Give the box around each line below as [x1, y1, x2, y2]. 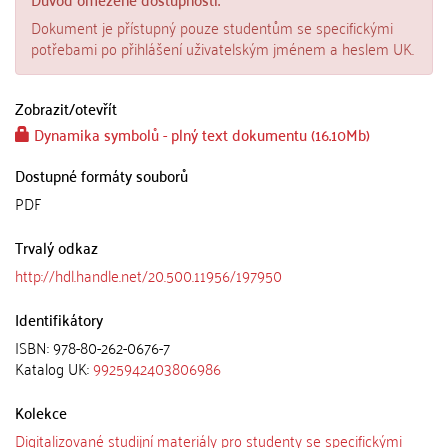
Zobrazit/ [15, 94, 75, 122]
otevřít [75, 94, 117, 122]
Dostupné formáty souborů [15, 161, 188, 189]
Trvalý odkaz [15, 233, 98, 261]
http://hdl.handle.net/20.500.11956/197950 [15, 261, 282, 289]
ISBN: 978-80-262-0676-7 [15, 333, 170, 361]
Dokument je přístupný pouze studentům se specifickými [31, 13, 393, 41]
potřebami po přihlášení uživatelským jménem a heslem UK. [31, 34, 414, 62]
